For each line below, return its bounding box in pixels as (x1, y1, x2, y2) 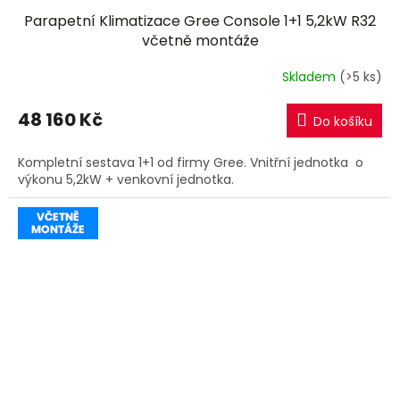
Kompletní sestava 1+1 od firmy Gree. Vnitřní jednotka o (18, 153, 363, 171)
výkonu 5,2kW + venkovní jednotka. (18, 170, 234, 188)
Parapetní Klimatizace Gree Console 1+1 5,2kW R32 (24, 10, 376, 31)
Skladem (282, 68, 339, 87)
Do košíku (313, 112, 372, 130)
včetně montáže (141, 29, 259, 51)
